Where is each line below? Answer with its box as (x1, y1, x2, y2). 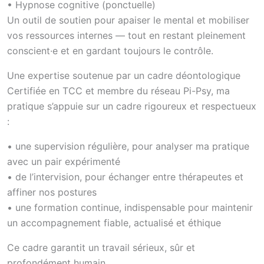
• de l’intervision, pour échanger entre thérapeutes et (7, 171, 243, 183)
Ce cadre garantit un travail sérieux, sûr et (7, 242, 195, 253)
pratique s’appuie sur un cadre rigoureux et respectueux (7, 100, 256, 112)
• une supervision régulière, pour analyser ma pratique (7, 140, 249, 152)
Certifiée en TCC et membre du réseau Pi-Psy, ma (7, 85, 230, 97)
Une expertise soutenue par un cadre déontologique (7, 70, 240, 81)
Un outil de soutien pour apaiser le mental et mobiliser (7, 14, 249, 26)
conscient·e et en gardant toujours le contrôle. (7, 45, 213, 57)
